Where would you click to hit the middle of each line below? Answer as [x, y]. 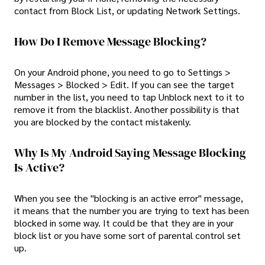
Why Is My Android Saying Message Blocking [130, 152]
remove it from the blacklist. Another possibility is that [127, 109]
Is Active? [39, 167]
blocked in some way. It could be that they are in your [124, 223]
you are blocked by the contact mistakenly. [103, 122]
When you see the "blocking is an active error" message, [129, 198]
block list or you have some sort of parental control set [127, 235]
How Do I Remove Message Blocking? [110, 41]
